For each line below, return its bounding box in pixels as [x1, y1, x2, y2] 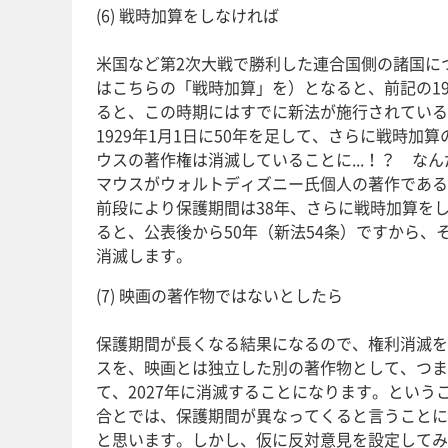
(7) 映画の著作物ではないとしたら [96, 282, 343, 307]
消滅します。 [96, 242, 192, 267]
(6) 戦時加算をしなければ [96, 2, 279, 27]
